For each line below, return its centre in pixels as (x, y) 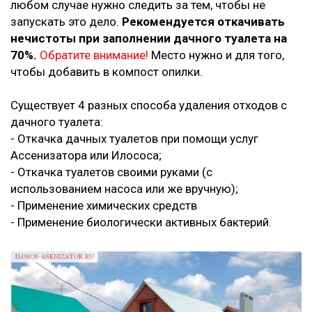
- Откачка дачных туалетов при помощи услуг (134, 139)
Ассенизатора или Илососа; (86, 156)
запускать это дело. (66, 22)
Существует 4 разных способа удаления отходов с (149, 106)
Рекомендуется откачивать (203, 22)
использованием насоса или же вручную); (124, 189)
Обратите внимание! (94, 55)
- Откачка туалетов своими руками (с (111, 172)
